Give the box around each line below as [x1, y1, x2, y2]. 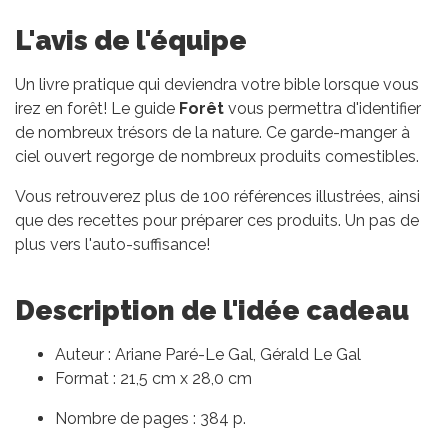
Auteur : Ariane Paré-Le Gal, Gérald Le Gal [55, 345, 361, 365]
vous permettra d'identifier [224, 99, 421, 119]
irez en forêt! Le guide [15, 99, 179, 119]
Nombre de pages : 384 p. [55, 409, 246, 429]
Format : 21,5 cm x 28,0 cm [55, 369, 252, 389]
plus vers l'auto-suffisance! [15, 235, 218, 255]
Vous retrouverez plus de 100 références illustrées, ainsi [15, 187, 420, 207]
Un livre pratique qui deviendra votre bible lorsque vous [15, 75, 419, 95]
